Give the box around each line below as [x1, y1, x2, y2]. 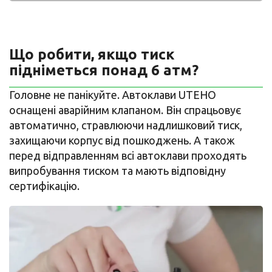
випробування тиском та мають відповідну [9, 165, 226, 177]
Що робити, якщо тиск [9, 46, 174, 63]
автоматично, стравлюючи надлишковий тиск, [9, 119, 242, 132]
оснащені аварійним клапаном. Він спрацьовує [9, 104, 242, 117]
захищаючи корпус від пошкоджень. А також [9, 134, 235, 147]
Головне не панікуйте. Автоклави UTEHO [9, 89, 216, 101]
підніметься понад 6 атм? [9, 62, 199, 79]
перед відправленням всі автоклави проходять [9, 149, 246, 162]
